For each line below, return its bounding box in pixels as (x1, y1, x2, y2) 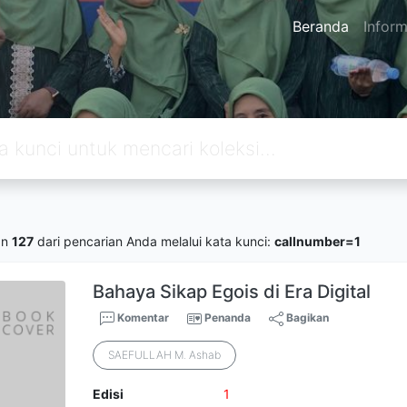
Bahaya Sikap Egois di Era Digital (93, 281, 372, 303)
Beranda (292, 17, 349, 35)
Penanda (204, 311, 252, 324)
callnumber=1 (274, 233, 361, 249)
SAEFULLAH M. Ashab (108, 348, 222, 362)
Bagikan (283, 311, 330, 324)
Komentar (114, 311, 170, 324)
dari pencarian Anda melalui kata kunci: (34, 233, 274, 249)
